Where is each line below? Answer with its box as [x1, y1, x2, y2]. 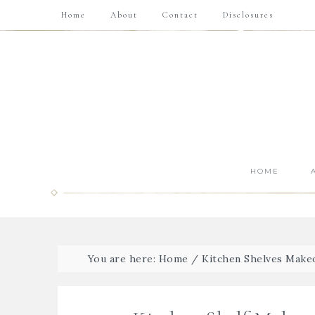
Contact [162, 10, 198, 20]
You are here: [87, 252, 159, 265]
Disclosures [223, 10, 274, 20]
